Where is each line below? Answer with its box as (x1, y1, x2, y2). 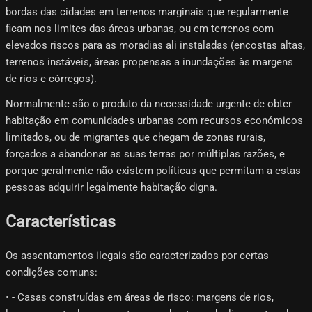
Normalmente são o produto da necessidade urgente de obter (6, 97, 292, 111)
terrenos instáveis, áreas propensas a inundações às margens (6, 56, 293, 69)
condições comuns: (6, 265, 97, 279)
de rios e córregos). (6, 72, 97, 86)
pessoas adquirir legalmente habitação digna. (6, 181, 217, 194)
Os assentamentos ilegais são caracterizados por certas (6, 249, 269, 262)
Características (6, 212, 116, 231)
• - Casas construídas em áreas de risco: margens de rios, (6, 290, 274, 304)
